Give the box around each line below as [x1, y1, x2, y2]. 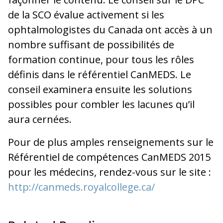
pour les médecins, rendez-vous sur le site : [8, 165, 211, 179]
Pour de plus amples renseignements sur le [8, 135, 214, 149]
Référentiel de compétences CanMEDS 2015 [8, 150, 211, 164]
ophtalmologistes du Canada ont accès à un [8, 22, 213, 36]
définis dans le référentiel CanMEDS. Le [8, 67, 191, 81]
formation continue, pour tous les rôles [8, 52, 194, 66]
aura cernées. [8, 112, 72, 126]
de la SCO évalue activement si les [8, 7, 164, 21]
